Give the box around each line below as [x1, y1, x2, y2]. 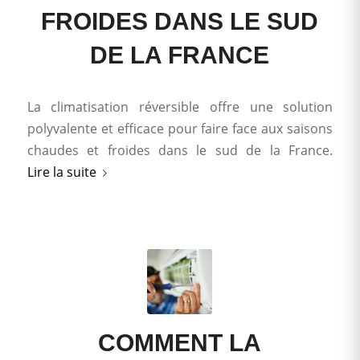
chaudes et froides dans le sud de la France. [27, 141, 333, 159]
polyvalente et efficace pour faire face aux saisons [27, 119, 333, 137]
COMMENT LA [98, 329, 262, 356]
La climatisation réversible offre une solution [27, 97, 333, 116]
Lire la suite [27, 162, 96, 181]
